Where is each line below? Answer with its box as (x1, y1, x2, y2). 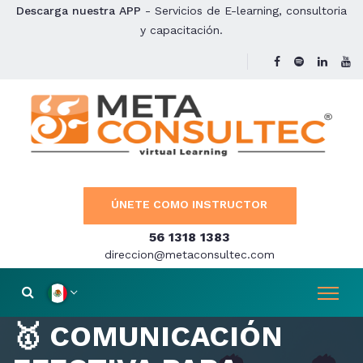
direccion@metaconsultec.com (105, 248, 275, 261)
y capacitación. (140, 23, 223, 36)
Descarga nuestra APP (16, 4, 141, 17)
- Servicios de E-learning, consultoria (141, 4, 347, 17)
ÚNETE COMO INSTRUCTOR (110, 198, 267, 211)
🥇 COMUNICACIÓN (12, 319, 283, 353)
